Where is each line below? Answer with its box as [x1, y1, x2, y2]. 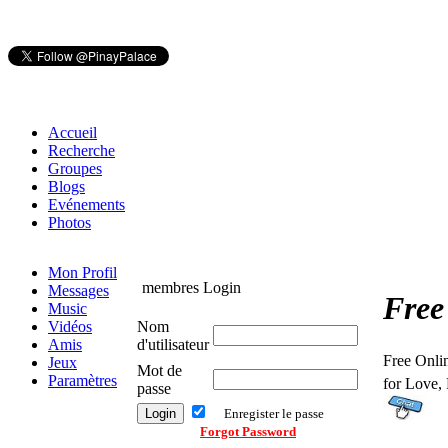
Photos [48, 214, 91, 231]
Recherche [48, 142, 115, 159]
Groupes [48, 160, 102, 177]
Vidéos [48, 318, 92, 335]
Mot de [137, 362, 182, 379]
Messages [48, 282, 109, 299]
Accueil [48, 124, 97, 141]
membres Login [134, 279, 241, 296]
